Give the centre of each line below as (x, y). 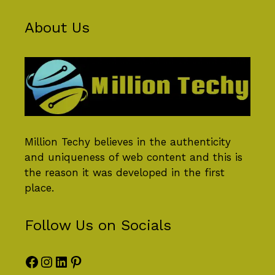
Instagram (75, 261)
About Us (57, 27)
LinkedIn (84, 261)
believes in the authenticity (161, 142)
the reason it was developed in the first (125, 173)
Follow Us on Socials (98, 226)
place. (39, 188)
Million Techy (57, 142)
